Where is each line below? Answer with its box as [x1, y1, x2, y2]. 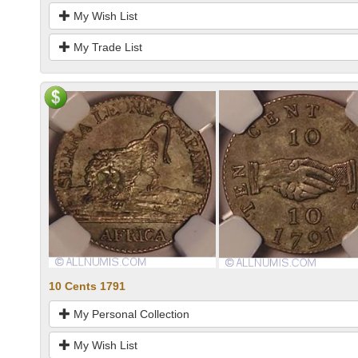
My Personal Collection [70, 307, 189, 320]
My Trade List [70, 40, 142, 54]
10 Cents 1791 [49, 279, 125, 292]
